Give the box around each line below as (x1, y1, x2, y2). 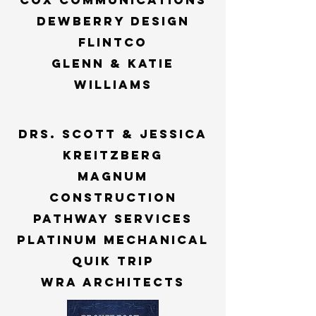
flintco (78, 35, 147, 50)
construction (49, 190, 177, 205)
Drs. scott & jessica (18, 126, 207, 142)
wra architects (41, 274, 185, 290)
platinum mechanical (17, 232, 209, 248)
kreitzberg (63, 147, 163, 163)
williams (73, 77, 152, 92)
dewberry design (36, 13, 190, 29)
